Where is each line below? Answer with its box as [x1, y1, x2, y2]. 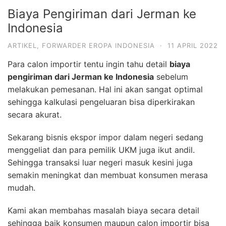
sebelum [154, 71, 188, 82]
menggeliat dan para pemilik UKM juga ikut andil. [8, 144, 195, 155]
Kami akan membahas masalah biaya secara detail [8, 205, 199, 215]
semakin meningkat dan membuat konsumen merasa [8, 169, 208, 180]
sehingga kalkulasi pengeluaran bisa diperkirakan [8, 96, 195, 107]
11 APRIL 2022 [167, 41, 218, 49]
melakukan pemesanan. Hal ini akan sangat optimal [8, 84, 203, 94]
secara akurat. [8, 109, 62, 120]
